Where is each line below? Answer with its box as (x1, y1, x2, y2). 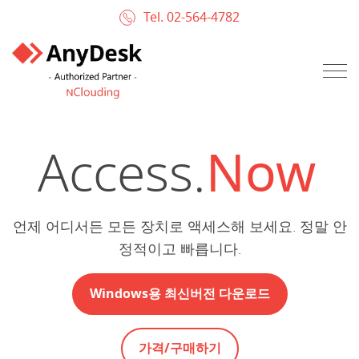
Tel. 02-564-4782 (143, 8, 240, 27)
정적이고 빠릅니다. (118, 239, 241, 260)
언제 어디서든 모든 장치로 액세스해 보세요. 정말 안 (12, 216, 347, 237)
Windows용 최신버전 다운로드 (89, 284, 270, 304)
